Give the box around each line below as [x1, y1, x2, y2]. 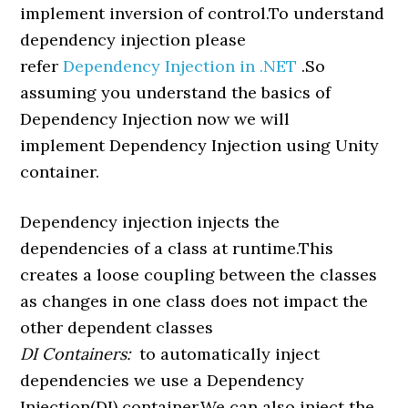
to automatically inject [135, 343, 321, 364]
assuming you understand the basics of [20, 82, 331, 103]
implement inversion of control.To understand [20, 3, 385, 24]
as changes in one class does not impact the [20, 291, 369, 311]
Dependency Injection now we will [20, 108, 291, 129]
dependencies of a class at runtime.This [20, 238, 334, 259]
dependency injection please [20, 29, 247, 50]
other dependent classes [20, 317, 214, 338]
